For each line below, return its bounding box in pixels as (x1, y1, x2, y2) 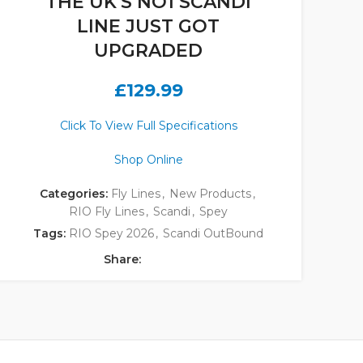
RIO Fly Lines (69, 204, 145, 220)
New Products (169, 186, 252, 202)
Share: (103, 252, 141, 267)
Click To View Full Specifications (59, 118, 237, 134)
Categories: (40, 186, 109, 202)
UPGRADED (94, 40, 203, 62)
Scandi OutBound (163, 226, 264, 241)
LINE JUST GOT (77, 15, 220, 38)
